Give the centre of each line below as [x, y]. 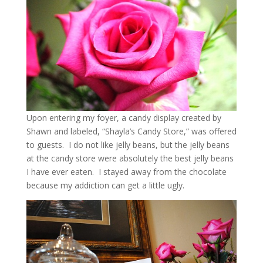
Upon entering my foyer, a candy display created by [124, 118]
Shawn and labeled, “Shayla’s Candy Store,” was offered [131, 131]
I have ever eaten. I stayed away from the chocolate [126, 172]
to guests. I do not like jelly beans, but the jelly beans [128, 145]
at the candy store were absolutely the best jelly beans [130, 159]
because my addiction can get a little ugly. [105, 186]
